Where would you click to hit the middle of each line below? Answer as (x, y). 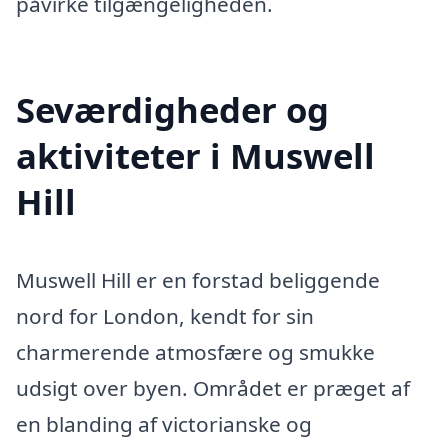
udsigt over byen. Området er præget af (213, 388)
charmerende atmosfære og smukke (195, 352)
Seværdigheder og (172, 110)
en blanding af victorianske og (164, 424)
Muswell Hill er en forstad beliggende (198, 280)
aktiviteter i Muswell (195, 156)
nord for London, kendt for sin (165, 316)
